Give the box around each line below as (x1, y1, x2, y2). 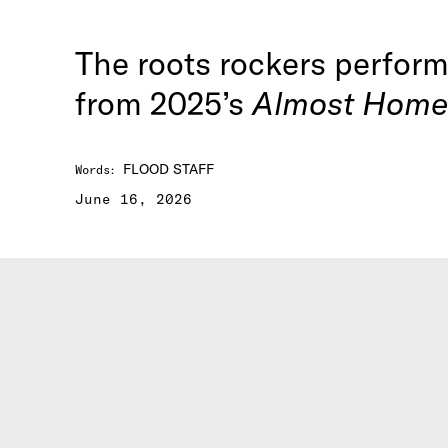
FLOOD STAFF (123, 160, 214, 178)
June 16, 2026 (75, 190, 192, 208)
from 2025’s (75, 83, 252, 123)
